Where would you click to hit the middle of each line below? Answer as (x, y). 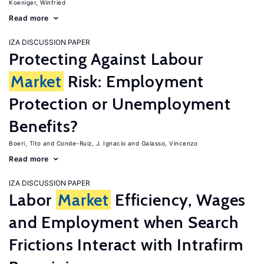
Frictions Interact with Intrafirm (126, 245)
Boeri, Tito (25, 143)
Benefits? (44, 126)
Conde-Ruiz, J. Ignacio (91, 143)
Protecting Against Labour (106, 59)
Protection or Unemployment (120, 104)
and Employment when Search (124, 222)
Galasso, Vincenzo (169, 143)
